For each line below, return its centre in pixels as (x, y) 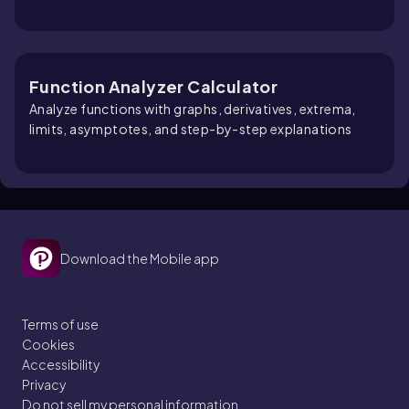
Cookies (48, 345)
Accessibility (61, 365)
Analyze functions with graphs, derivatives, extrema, (193, 109)
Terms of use (60, 325)
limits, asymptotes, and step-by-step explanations (191, 129)
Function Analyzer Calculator (154, 87)
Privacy (44, 385)
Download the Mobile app (140, 259)
